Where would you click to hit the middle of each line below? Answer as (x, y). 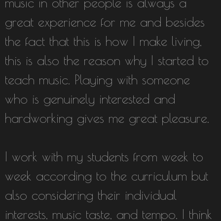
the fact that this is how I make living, (103, 41)
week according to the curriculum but (107, 176)
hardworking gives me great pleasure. (107, 118)
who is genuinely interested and (90, 99)
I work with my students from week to (104, 156)
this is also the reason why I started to (107, 60)
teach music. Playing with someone (97, 79)
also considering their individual (91, 195)
